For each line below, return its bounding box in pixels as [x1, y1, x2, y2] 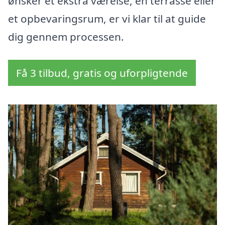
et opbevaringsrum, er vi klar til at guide [8, 12, 206, 26]
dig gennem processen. [8, 30, 124, 44]
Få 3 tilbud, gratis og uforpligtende [16, 66, 188, 80]
